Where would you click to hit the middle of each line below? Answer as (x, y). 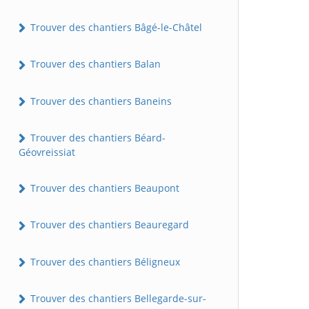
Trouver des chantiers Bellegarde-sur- (117, 298)
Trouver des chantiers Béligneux (104, 261)
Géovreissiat (47, 152)
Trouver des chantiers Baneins (100, 101)
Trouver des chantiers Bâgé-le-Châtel (115, 28)
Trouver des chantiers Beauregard (108, 225)
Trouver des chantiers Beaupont (103, 188)
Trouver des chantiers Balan (94, 64)
